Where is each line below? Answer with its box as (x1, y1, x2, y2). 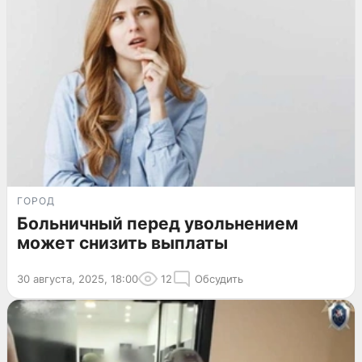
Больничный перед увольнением (17, 213, 298, 234)
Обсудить (195, 271, 243, 285)
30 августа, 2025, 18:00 (17, 271, 138, 285)
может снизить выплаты (17, 232, 228, 253)
